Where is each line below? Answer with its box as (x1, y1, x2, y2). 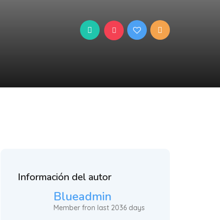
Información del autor (18, 170, 111, 184)
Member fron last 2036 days (54, 203, 145, 212)
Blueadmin (54, 189, 111, 204)
